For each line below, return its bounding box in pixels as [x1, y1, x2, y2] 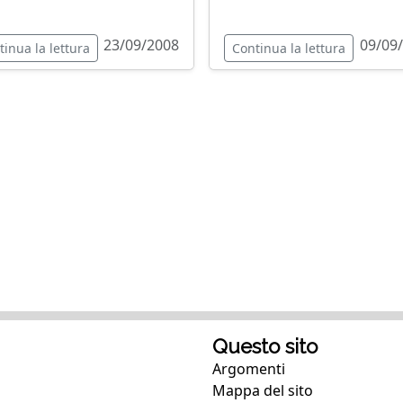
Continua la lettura [232, 40, 345, 57]
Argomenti [212, 359, 285, 379]
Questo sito [212, 335, 318, 358]
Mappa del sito [212, 381, 313, 400]
